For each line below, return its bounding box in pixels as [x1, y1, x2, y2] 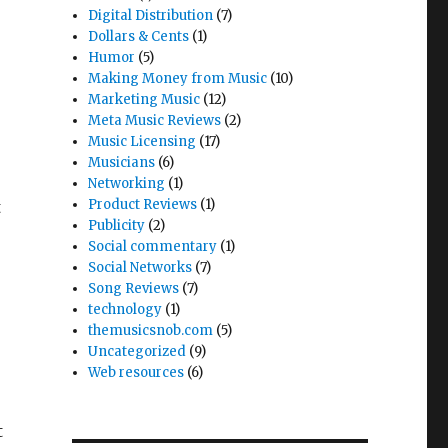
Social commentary [88, 238, 218, 255]
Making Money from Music [88, 70, 268, 87]
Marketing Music [88, 91, 201, 108]
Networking [88, 175, 166, 192]
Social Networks [88, 259, 193, 276]
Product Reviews [88, 196, 198, 213]
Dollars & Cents [88, 28, 190, 45]
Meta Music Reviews [88, 112, 222, 129]
